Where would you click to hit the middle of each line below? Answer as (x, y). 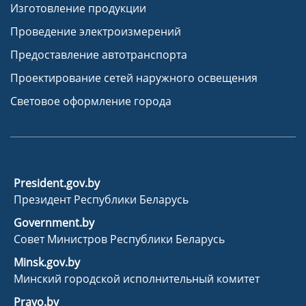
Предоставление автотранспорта (99, 55)
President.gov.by (57, 183)
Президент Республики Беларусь (101, 200)
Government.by (54, 223)
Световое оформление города (91, 101)
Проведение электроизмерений (96, 32)
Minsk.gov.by (47, 263)
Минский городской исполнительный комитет (137, 279)
